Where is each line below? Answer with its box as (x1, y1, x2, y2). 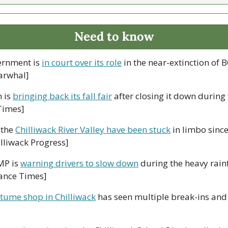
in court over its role (42, 56, 122, 69)
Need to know (74, 28, 154, 45)
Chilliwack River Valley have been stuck (15, 124, 170, 136)
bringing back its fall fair (13, 90, 112, 102)
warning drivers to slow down (20, 157, 138, 169)
